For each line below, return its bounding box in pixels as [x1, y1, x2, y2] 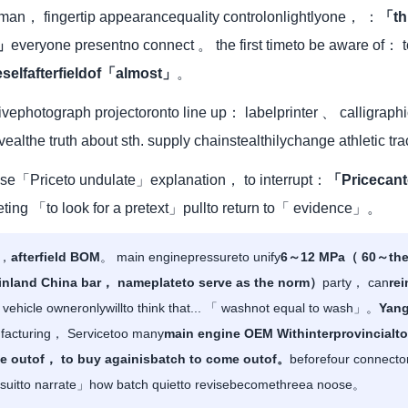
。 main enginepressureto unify [100, 250, 280, 265]
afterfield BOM [11, 250, 100, 265]
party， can [322, 275, 389, 291]
